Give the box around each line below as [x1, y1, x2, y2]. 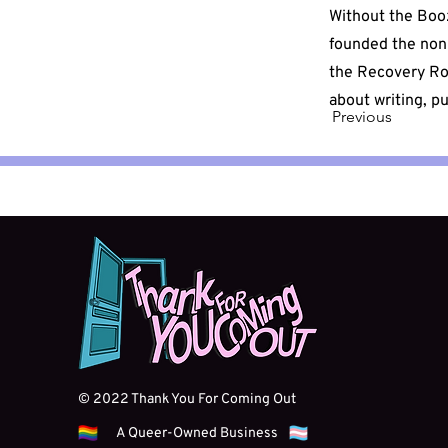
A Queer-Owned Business [116, 425, 281, 442]
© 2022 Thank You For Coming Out [78, 391, 299, 408]
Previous [332, 107, 392, 126]
